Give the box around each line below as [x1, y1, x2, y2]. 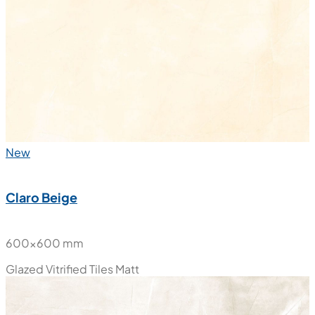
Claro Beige [6, 188, 77, 205]
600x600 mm [6, 235, 84, 250]
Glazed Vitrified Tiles [6, 261, 113, 276]
